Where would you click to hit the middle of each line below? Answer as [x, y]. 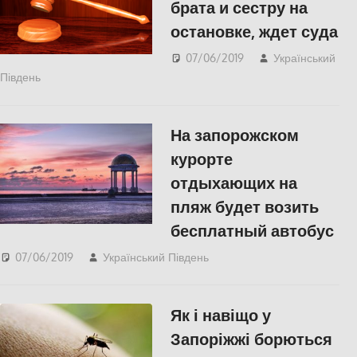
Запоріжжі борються [251, 338]
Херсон [171, 77]
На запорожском [234, 135]
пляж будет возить [244, 207]
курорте [201, 159]
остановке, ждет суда [254, 31]
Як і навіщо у [220, 314]
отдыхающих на [233, 183]
